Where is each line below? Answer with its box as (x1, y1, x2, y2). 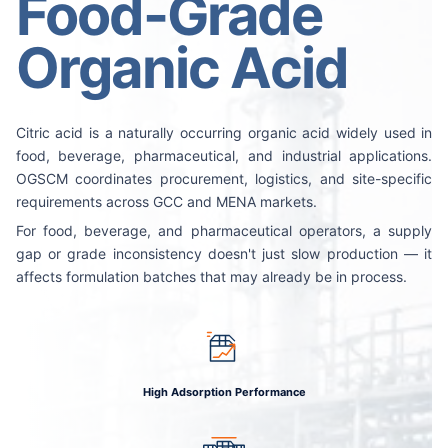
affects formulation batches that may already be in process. (15, 267, 407, 285)
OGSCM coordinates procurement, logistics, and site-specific (15, 170, 433, 187)
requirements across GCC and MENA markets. (15, 193, 317, 210)
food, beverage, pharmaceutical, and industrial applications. (15, 147, 433, 164)
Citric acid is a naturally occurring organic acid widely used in (15, 124, 433, 141)
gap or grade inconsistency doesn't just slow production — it (15, 244, 433, 262)
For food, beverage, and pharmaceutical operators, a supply (15, 221, 433, 239)
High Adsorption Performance (142, 384, 306, 399)
